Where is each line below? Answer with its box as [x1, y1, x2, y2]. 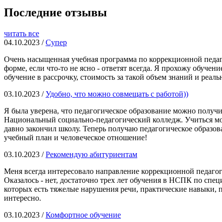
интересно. [4, 193, 43, 202]
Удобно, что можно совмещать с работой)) [46, 89, 188, 98]
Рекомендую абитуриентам [46, 150, 137, 159]
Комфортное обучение [46, 210, 121, 219]
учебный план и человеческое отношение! [4, 133, 149, 142]
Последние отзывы [4, 5, 107, 19]
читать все [4, 29, 39, 38]
